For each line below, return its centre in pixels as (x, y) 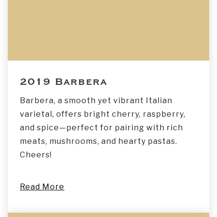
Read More (42, 186)
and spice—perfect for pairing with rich (101, 127)
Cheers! (36, 155)
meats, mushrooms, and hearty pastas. (99, 141)
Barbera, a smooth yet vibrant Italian (96, 100)
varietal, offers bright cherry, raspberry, (103, 114)
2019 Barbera (63, 81)
